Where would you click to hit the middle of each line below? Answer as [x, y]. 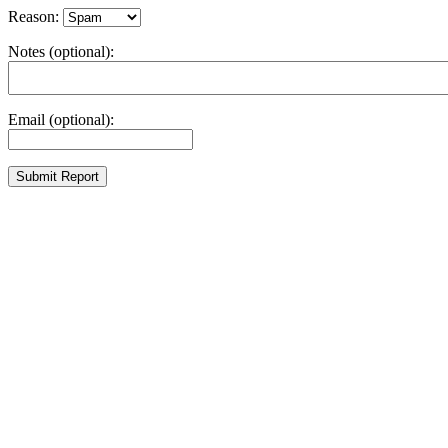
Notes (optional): [61, 51]
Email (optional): [61, 119]
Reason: [35, 16]
